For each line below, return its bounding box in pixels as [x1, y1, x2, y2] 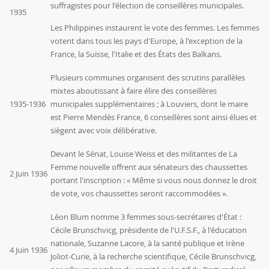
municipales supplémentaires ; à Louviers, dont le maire [50, 98, 248, 110]
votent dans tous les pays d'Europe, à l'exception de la [50, 35, 243, 47]
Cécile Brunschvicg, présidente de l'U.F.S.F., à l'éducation [50, 225, 247, 236]
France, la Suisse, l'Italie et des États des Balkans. [50, 49, 223, 60]
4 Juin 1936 [10, 244, 47, 256]
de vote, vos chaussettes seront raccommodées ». [50, 188, 229, 199]
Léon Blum [50, 211, 89, 223]
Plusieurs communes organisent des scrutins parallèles [50, 72, 245, 83]
